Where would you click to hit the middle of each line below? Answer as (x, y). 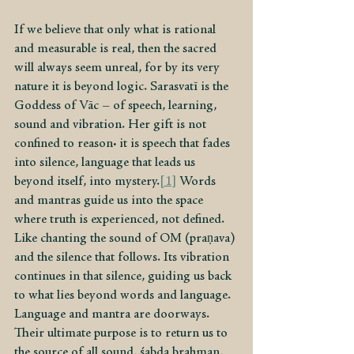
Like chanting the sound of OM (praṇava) (126, 239)
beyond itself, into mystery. (87, 182)
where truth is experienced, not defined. (121, 220)
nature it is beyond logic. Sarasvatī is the (123, 87)
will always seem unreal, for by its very (119, 68)
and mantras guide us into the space (110, 201)
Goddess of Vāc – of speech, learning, (117, 106)
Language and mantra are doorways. (113, 314)
